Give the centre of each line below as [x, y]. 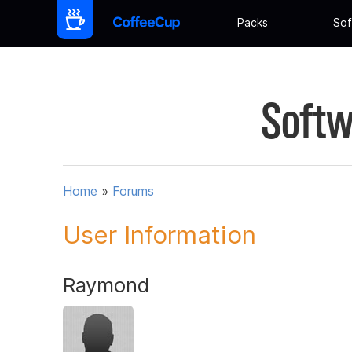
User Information [159, 235]
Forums [133, 191]
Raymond [106, 284]
